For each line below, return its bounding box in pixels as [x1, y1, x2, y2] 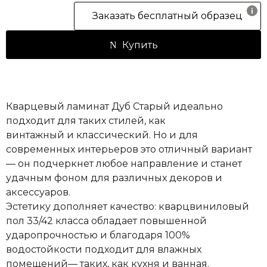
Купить [122, 39, 158, 51]
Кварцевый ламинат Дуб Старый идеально [6, 101, 223, 113]
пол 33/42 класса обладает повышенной [6, 215, 207, 227]
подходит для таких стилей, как [6, 115, 166, 127]
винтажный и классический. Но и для [6, 129, 198, 141]
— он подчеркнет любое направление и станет [6, 158, 242, 170]
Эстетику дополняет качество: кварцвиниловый [6, 201, 249, 213]
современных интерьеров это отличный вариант [6, 144, 252, 156]
